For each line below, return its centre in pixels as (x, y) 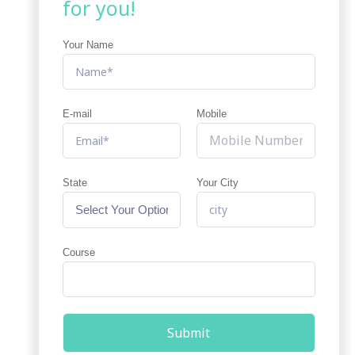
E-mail (77, 114)
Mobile (212, 114)
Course (78, 253)
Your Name (88, 45)
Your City (218, 183)
